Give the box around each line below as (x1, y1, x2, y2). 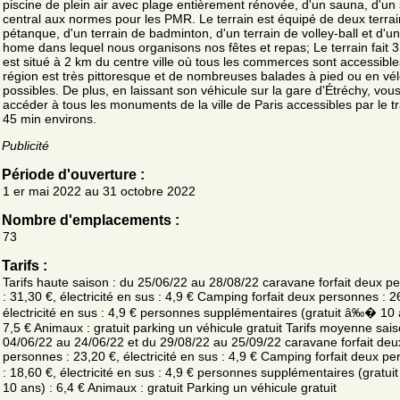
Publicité (2, 137, 49, 153)
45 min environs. (3, 111, 96, 126)
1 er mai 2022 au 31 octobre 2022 (3, 183, 196, 198)
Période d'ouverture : (2, 166, 145, 182)
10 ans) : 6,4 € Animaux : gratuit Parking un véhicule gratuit (3, 379, 337, 395)
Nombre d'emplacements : (2, 212, 179, 228)
